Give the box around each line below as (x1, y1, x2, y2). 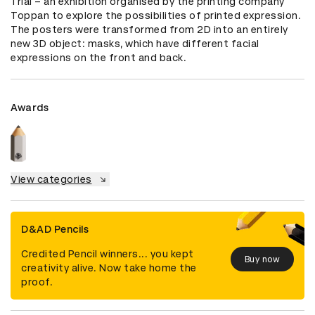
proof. (21, 276, 53, 288)
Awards (11, 102, 49, 114)
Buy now (244, 254, 280, 264)
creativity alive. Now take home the (21, 262, 197, 274)
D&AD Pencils (21, 224, 89, 236)
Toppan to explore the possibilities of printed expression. (11, 10, 301, 22)
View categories (11, 174, 92, 186)
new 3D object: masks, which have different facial (11, 38, 259, 50)
